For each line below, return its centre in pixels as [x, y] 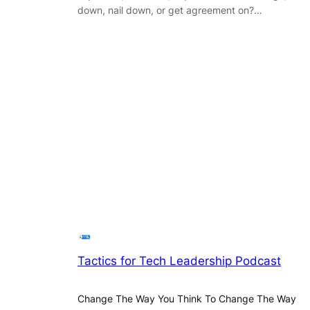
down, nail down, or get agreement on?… [170, 10]
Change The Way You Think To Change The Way [187, 299]
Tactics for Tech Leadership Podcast [179, 261]
